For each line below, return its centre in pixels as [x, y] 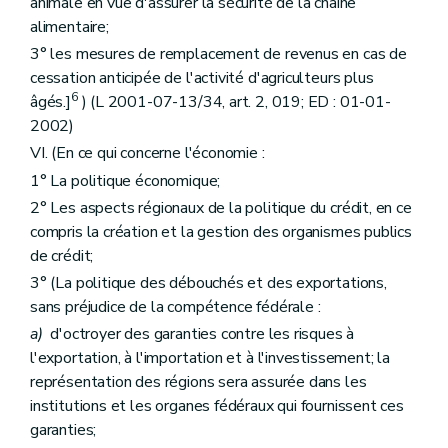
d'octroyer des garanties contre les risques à [198, 334]
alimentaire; [69, 27]
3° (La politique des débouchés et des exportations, [208, 282]
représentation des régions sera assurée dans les [198, 382]
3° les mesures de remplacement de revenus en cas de [218, 54]
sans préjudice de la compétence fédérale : [175, 306]
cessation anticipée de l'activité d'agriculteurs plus [202, 78]
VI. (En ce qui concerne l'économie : [147, 153]
